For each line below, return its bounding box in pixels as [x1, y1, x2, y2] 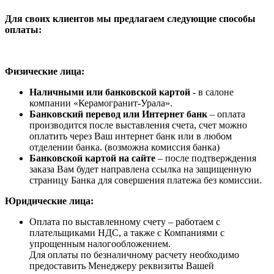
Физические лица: [5, 66, 84, 76]
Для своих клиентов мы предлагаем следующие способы [5, 13, 256, 24]
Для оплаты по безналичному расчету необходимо [29, 250, 239, 260]
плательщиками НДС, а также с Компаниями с [29, 228, 224, 238]
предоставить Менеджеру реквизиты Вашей [29, 261, 214, 271]
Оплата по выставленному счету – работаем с [29, 217, 220, 227]
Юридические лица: [5, 196, 94, 206]
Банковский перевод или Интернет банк [29, 109, 207, 119]
